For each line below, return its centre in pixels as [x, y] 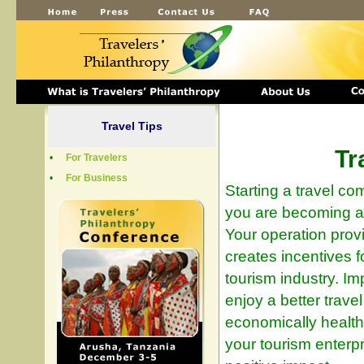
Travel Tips [132, 126]
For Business [97, 178]
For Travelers [97, 158]
